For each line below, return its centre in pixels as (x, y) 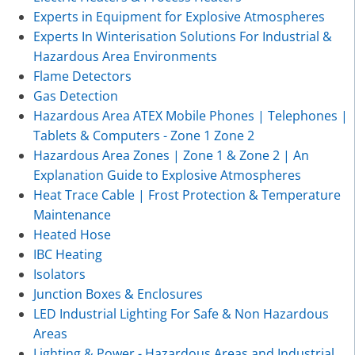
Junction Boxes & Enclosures (118, 294)
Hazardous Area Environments (125, 56)
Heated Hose (72, 234)
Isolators (59, 274)
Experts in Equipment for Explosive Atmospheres (179, 16)
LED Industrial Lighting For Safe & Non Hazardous (181, 313)
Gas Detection (75, 95)
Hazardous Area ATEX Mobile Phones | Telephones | (190, 115)
